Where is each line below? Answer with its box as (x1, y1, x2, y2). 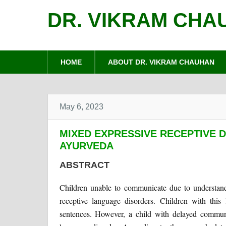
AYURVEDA (59, 140, 114, 152)
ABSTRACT (59, 160, 109, 171)
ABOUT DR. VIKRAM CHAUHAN (108, 58, 215, 67)
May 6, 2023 (59, 102, 103, 111)
